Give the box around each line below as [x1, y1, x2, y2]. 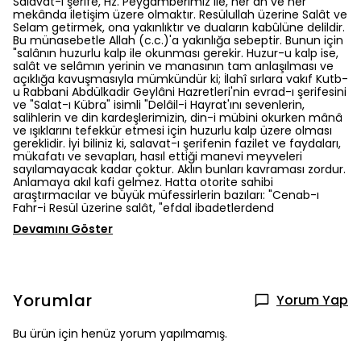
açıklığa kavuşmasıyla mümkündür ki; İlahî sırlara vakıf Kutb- [13, 71, 348, 87]
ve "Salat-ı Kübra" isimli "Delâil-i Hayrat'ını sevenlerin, [13, 97, 305, 113]
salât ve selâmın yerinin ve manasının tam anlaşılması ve [13, 58, 334, 74]
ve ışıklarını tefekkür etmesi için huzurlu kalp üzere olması [13, 122, 332, 139]
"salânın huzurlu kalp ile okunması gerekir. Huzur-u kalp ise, [13, 45, 338, 61]
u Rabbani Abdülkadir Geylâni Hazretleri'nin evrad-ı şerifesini [13, 84, 346, 100]
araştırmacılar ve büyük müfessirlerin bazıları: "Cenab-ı [13, 187, 319, 203]
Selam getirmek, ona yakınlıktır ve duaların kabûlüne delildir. [13, 19, 345, 35]
